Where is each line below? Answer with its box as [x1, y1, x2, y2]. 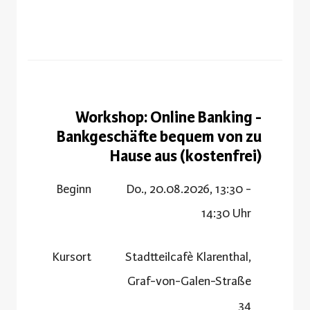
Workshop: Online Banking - [75, 107, 262, 127]
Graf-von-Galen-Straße [127, 273, 251, 289]
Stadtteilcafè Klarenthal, [125, 248, 251, 264]
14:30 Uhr [201, 205, 251, 221]
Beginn [56, 181, 91, 197]
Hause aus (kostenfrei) [110, 146, 262, 165]
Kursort [52, 248, 91, 264]
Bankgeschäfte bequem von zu [57, 127, 262, 146]
